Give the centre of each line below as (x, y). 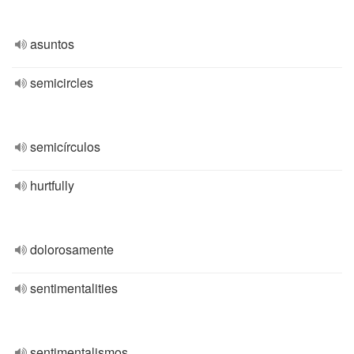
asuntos (52, 44)
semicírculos (65, 147)
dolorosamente (72, 249)
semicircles (62, 83)
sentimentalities (74, 288)
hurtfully (52, 185)
